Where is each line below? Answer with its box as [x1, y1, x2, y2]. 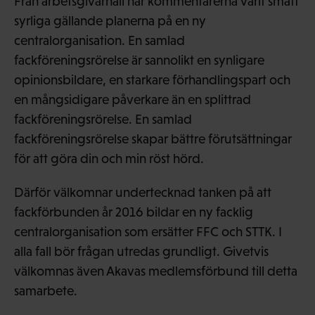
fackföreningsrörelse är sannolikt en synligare [14, 52, 264, 67]
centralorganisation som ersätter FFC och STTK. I [14, 224, 282, 239]
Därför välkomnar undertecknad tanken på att [14, 184, 271, 200]
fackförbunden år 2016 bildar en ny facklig [14, 204, 253, 219]
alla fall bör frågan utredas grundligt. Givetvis [14, 243, 269, 259]
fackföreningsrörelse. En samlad [14, 111, 192, 127]
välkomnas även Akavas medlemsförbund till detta [14, 263, 297, 278]
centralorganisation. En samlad [14, 32, 185, 48]
